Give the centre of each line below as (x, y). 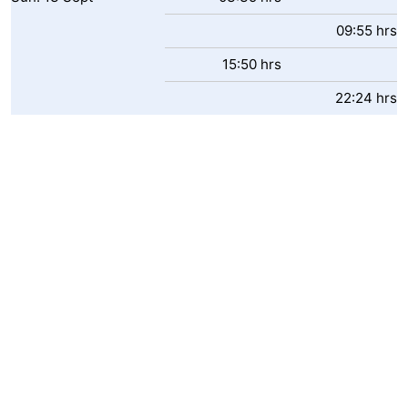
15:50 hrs (252, 64)
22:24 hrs (366, 98)
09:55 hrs (367, 31)
